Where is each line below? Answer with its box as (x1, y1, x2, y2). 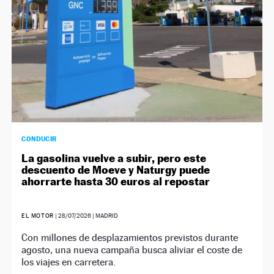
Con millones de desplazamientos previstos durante (21, 231, 239, 243)
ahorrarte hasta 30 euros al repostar (21, 174, 210, 188)
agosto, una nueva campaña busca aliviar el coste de (21, 243, 243, 256)
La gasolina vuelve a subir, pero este (21, 151, 207, 165)
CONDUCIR (21, 134, 57, 143)
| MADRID (91, 212, 118, 219)
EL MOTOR (21, 212, 54, 219)
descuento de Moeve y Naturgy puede (21, 163, 210, 176)
